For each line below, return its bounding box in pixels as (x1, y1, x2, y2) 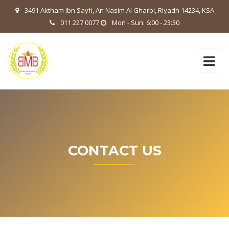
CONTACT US (67, 142, 162, 159)
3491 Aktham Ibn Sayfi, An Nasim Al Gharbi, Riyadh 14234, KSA (22, 6, 214, 15)
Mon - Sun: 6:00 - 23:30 (110, 18, 179, 27)
